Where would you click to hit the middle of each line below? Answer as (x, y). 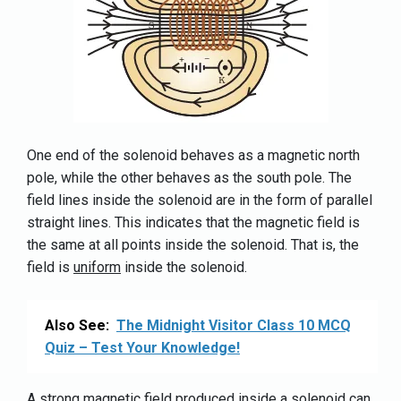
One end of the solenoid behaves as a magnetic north (193, 155)
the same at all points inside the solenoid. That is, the (193, 244)
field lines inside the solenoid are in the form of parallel (200, 200)
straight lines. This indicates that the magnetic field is (193, 222)
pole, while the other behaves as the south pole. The (189, 177)
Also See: (77, 325)
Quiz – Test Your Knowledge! (142, 347)
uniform (97, 267)
